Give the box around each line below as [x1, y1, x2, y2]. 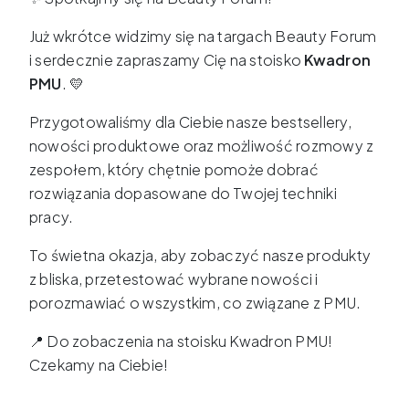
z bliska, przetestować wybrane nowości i [29, 269, 319, 289]
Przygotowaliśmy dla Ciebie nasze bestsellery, [29, 112, 351, 132]
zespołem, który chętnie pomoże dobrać [29, 160, 319, 180]
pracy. [29, 207, 74, 227]
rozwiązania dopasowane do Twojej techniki [29, 184, 337, 204]
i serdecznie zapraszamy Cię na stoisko [29, 50, 305, 70]
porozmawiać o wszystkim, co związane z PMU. [29, 293, 362, 313]
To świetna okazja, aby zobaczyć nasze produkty [29, 246, 372, 266]
